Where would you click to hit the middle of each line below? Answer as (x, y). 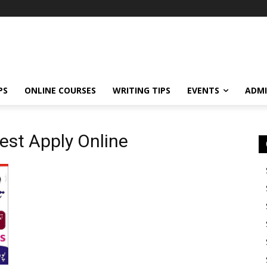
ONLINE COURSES (60, 90)
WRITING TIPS (142, 90)
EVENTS (203, 90)
